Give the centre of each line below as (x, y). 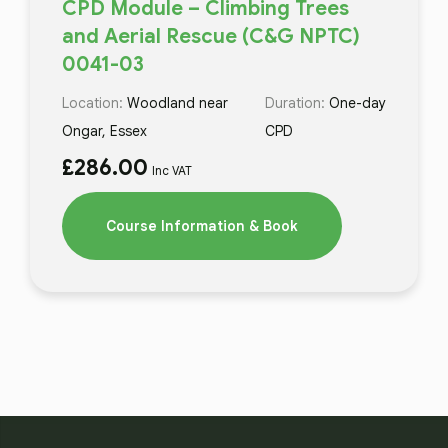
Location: (92, 102)
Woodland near (177, 102)
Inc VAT (172, 170)
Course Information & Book (202, 225)
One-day (357, 102)
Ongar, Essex (104, 130)
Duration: (294, 102)
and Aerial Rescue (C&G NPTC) (211, 36)
